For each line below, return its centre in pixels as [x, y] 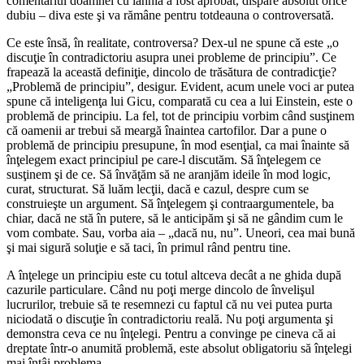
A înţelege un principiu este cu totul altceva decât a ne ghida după [174, 275]
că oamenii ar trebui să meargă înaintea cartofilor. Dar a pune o [167, 130]
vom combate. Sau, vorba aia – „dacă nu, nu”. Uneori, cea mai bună [181, 232]
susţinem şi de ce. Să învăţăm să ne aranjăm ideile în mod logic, [169, 174]
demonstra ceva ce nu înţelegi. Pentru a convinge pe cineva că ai [171, 333]
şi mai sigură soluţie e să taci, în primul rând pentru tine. [149, 247]
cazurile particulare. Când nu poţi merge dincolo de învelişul [160, 289]
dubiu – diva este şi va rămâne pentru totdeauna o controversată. [170, 15]
